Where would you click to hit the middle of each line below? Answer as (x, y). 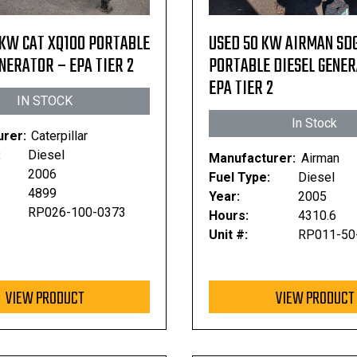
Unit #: (229, 235)
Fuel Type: (240, 177)
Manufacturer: (253, 158)
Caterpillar (60, 136)
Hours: (229, 216)
